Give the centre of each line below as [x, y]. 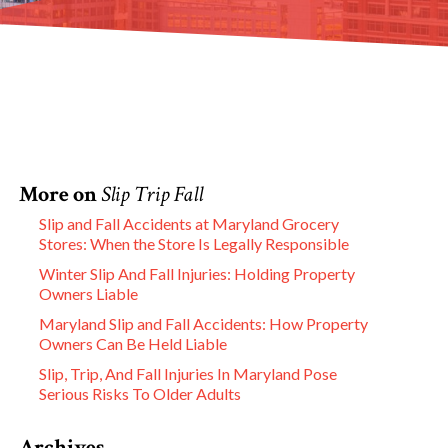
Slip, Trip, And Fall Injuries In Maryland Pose [188, 373]
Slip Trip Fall [152, 194]
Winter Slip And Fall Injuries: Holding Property [197, 273]
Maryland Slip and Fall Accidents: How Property [203, 323]
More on [60, 194]
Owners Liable [88, 293]
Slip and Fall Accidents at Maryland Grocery [189, 223]
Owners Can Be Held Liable [133, 343]
